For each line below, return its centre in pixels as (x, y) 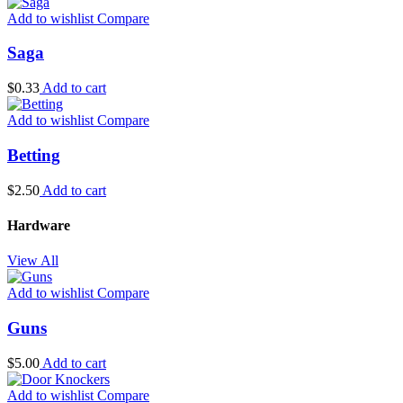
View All (33, 261)
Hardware (39, 225)
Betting (34, 155)
